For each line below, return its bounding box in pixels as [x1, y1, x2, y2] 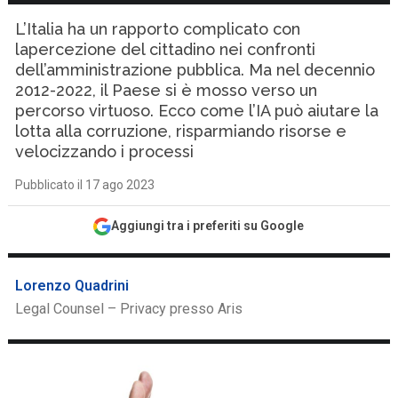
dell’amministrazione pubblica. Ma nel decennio [15, 60, 376, 79]
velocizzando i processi [15, 142, 195, 161]
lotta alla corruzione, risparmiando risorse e [15, 122, 347, 140]
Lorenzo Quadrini [15, 277, 130, 294]
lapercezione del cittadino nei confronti [15, 40, 316, 59]
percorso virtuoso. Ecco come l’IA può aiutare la [15, 101, 379, 120]
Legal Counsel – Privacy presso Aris [15, 300, 243, 317]
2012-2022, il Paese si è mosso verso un [15, 81, 318, 99]
